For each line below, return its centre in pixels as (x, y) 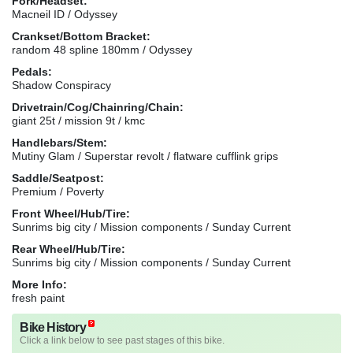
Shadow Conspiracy (61, 85)
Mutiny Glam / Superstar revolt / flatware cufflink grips (145, 156)
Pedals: (32, 71)
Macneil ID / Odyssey (65, 14)
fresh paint (38, 297)
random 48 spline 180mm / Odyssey (102, 49)
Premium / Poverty (58, 191)
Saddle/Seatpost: (58, 178)
